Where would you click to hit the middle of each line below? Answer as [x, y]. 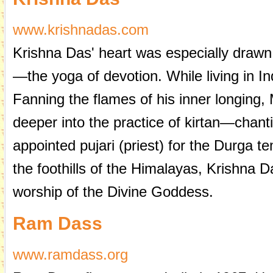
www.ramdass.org [70, 254]
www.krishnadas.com [80, 30]
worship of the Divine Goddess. [113, 192]
